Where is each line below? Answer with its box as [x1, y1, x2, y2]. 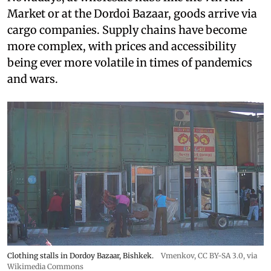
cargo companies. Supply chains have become [7, 23, 247, 38]
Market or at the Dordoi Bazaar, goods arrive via [7, 7, 257, 21]
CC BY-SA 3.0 [198, 251, 243, 261]
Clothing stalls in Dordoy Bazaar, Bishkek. [7, 251, 154, 261]
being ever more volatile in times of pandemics [7, 56, 252, 70]
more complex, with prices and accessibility [7, 39, 236, 54]
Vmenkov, [161, 251, 198, 261]
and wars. [7, 72, 58, 87]
